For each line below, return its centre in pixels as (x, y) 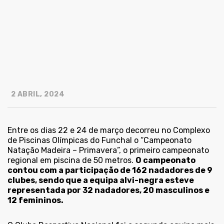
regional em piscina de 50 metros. (71, 160)
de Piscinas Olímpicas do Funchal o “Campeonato (99, 140)
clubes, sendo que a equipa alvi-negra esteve (101, 180)
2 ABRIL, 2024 (37, 94)
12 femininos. (35, 200)
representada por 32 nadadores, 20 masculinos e (108, 190)
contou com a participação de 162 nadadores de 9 (110, 170)
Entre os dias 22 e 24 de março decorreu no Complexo (109, 130)
